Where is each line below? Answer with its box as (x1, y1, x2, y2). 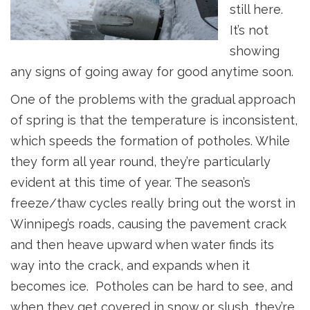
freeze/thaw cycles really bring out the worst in (10, 196, 295, 211)
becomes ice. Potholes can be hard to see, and (10, 279, 293, 294)
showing (230, 44, 280, 59)
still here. (230, 2, 287, 17)
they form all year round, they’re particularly (10, 154, 271, 170)
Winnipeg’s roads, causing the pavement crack (10, 217, 286, 232)
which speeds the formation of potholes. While (10, 134, 290, 149)
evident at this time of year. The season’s (10, 175, 250, 190)
